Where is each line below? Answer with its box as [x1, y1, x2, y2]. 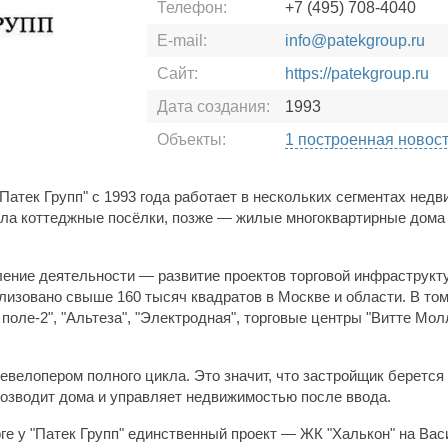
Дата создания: [157, 98, 270, 116]
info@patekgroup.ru [285, 32, 425, 50]
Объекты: [157, 131, 226, 149]
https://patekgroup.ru [285, 65, 429, 83]
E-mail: [157, 32, 207, 50]
